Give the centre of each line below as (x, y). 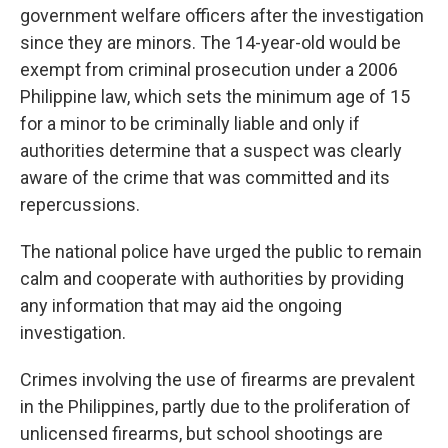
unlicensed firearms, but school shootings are (201, 433)
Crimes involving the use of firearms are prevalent (217, 379)
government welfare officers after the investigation (222, 15)
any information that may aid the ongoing (181, 305)
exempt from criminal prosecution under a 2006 (209, 69)
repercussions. (80, 204)
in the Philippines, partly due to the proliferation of (215, 406)
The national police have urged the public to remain (221, 251)
